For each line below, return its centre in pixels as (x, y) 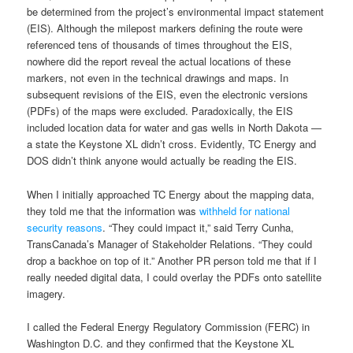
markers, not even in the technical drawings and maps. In (158, 78)
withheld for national (245, 210)
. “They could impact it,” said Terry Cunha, (199, 227)
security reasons (65, 227)
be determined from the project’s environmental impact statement (176, 12)
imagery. (46, 293)
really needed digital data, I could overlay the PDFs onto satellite (175, 277)
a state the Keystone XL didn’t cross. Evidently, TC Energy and (172, 144)
